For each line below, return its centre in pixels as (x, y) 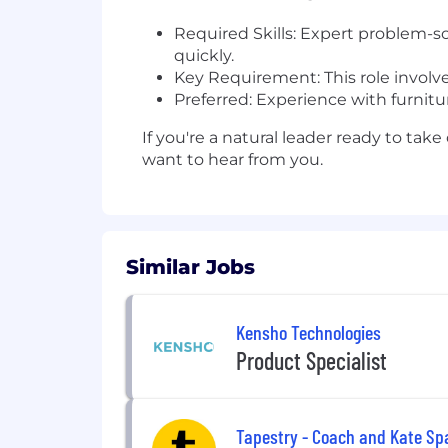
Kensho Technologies (308, 331)
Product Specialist (311, 360)
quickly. (204, 55)
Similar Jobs (190, 267)
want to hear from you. (232, 159)
